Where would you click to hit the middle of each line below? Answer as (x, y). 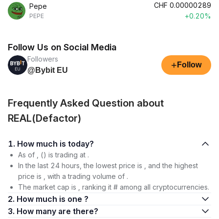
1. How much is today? (81, 144)
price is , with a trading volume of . (73, 176)
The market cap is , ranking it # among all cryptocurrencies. (114, 187)
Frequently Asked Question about (86, 103)
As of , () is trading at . (54, 155)
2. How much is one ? (53, 199)
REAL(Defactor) (45, 118)
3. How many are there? (78, 211)
